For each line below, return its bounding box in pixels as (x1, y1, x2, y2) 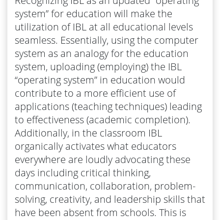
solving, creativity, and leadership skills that (15, 192, 205, 206)
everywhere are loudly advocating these (15, 152, 191, 166)
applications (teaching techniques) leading (15, 99, 202, 113)
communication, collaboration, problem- (15, 179, 195, 192)
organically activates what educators (15, 139, 176, 153)
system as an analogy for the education (15, 46, 189, 60)
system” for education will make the (15, 6, 172, 20)
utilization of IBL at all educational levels (15, 20, 193, 33)
